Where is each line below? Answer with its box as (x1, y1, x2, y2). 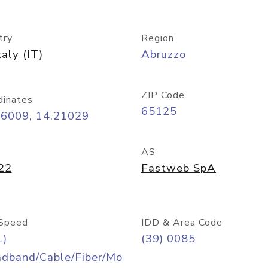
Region (141, 32, 174, 45)
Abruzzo (141, 47, 186, 62)
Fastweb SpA (141, 160, 216, 176)
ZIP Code (141, 89, 185, 102)
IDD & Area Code (141, 216, 223, 229)
